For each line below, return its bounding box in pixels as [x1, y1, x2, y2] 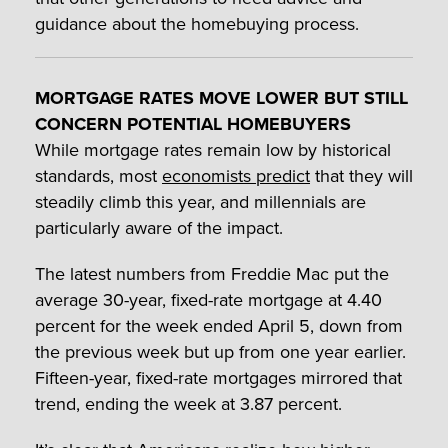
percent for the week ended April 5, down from [35, 313, 403, 340]
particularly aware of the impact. [35, 215, 283, 242]
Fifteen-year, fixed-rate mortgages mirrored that [35, 365, 402, 392]
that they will [310, 163, 413, 190]
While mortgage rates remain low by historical [35, 137, 391, 164]
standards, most [35, 163, 162, 190]
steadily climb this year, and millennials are [35, 189, 366, 216]
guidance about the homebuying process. [35, 11, 359, 38]
